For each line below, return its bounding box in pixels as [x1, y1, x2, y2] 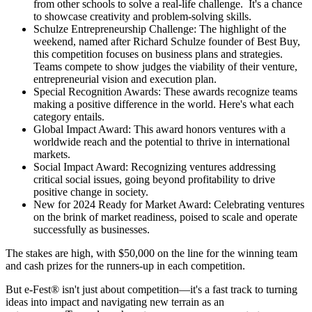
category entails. [33, 111, 107, 123]
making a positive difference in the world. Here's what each [33, 98, 294, 111]
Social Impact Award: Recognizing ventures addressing [33, 161, 276, 173]
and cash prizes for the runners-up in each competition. [6, 260, 245, 272]
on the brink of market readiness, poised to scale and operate [33, 211, 297, 224]
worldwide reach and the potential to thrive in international [33, 136, 290, 148]
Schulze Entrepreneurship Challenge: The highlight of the [33, 23, 286, 36]
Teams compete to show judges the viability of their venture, [33, 61, 297, 73]
